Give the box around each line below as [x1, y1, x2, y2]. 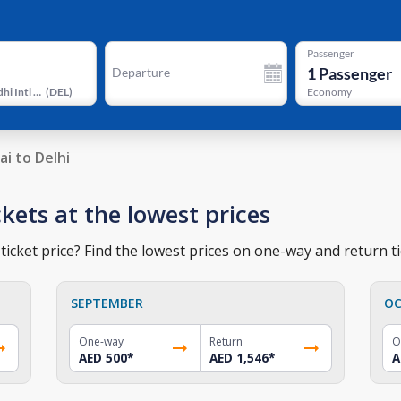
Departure [111, 64, 170, 80]
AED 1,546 [209, 349, 269, 366]
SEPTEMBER [71, 294, 144, 311]
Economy [306, 85, 352, 99]
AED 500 [79, 349, 128, 366]
